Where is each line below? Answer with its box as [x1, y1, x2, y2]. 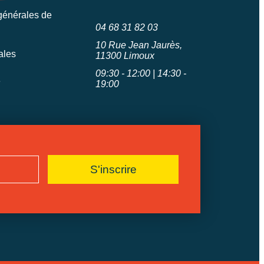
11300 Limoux [95, 51, 155, 61]
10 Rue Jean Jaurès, [95, 40, 183, 51]
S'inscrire [90, 163, 137, 176]
